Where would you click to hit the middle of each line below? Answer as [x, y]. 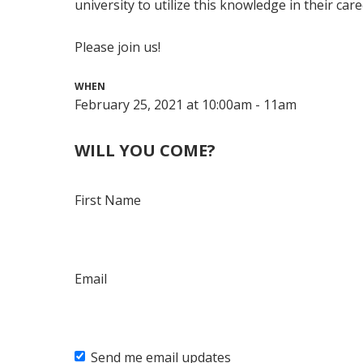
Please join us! [118, 47]
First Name [108, 200]
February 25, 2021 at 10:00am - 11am [186, 104]
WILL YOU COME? [145, 150]
